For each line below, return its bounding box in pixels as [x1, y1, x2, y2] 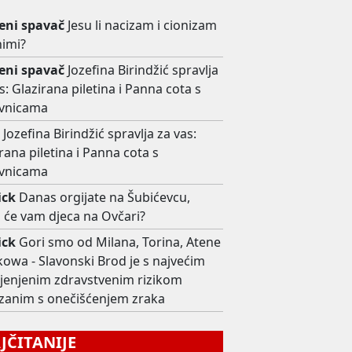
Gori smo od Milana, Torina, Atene [19, 233, 222, 251]
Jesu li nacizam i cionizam [68, 16, 218, 35]
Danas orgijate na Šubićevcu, [19, 189, 191, 207]
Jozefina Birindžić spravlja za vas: [3, 125, 197, 143]
